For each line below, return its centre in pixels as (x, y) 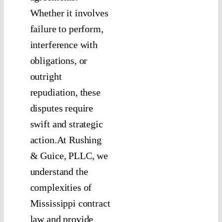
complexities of (61, 188)
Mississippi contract (70, 203)
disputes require (62, 108)
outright (46, 77)
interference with (64, 45)
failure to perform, (67, 29)
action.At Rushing (66, 140)
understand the (59, 172)
